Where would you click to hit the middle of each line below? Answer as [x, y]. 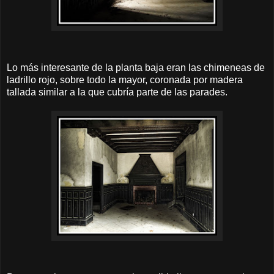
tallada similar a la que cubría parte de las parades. [117, 92]
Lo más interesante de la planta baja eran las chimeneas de [136, 67]
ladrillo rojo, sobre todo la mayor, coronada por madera [125, 80]
